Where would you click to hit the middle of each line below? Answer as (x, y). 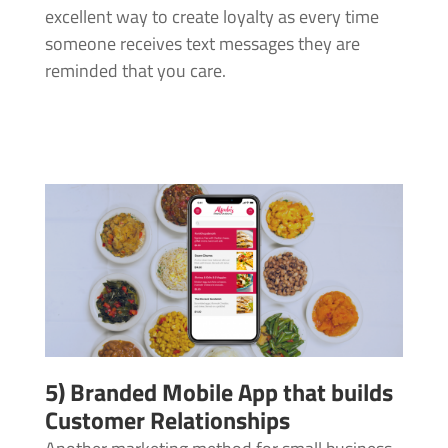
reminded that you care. (135, 71)
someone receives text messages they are (202, 44)
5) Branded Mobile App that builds (218, 391)
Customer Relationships (167, 419)
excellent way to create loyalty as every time (211, 17)
